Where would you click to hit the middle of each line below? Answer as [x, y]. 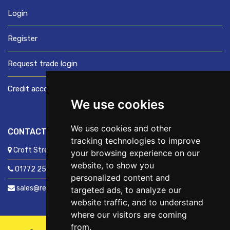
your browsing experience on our [135, 153]
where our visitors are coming [129, 215]
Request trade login [43, 63]
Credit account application [55, 89]
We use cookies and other [121, 128]
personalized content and [120, 178]
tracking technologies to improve [135, 141]
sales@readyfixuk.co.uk [54, 188]
